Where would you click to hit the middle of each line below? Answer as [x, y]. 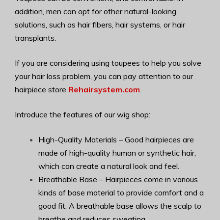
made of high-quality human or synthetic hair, [117, 153]
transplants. [35, 38]
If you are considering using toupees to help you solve [108, 63]
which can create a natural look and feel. [109, 166]
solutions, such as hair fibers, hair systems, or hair [100, 25]
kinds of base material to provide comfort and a [121, 192]
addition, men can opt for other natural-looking [96, 11]
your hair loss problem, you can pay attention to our [104, 76]
